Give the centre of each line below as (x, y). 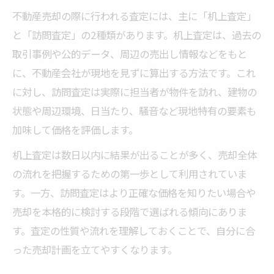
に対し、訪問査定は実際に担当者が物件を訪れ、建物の (135, 91)
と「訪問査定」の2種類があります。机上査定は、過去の (137, 35)
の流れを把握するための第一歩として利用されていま (130, 173)
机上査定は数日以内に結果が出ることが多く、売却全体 (135, 154)
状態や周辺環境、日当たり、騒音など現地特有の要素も (134, 110)
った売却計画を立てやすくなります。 (95, 249)
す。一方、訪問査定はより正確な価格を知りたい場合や (134, 192)
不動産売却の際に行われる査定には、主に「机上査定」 (134, 16)
